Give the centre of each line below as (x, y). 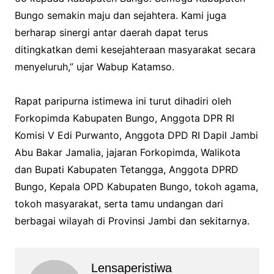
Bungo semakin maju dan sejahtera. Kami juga (120, 15)
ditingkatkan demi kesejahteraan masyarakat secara (135, 49)
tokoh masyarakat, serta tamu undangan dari (119, 203)
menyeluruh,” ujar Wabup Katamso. (94, 66)
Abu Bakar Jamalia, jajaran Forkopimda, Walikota (127, 152)
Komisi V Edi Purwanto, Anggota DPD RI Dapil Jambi (136, 135)
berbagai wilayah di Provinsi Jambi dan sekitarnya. (132, 220)
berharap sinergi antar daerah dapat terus (111, 32)
